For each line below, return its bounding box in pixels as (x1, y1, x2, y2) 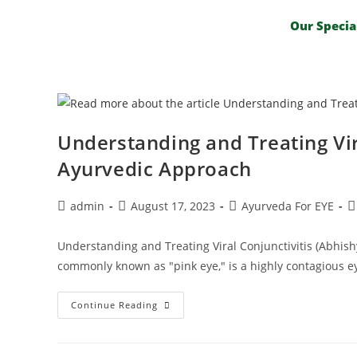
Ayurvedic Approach (57, 155, 252, 182)
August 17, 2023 (131, 198, 215, 214)
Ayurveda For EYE (241, 198, 334, 214)
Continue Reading (71, 298, 158, 311)
